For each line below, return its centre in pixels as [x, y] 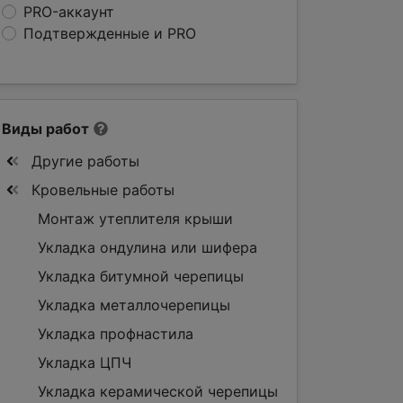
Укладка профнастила [116, 334]
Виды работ [45, 129]
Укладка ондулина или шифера [148, 247]
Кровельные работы [101, 190]
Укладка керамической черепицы [158, 391]
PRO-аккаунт [69, 12]
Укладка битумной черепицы [141, 276]
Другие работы [83, 161]
